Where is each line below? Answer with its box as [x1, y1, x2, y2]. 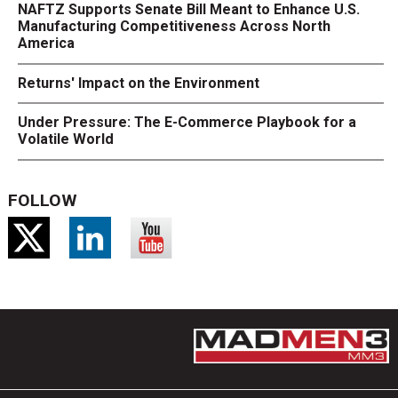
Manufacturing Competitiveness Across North [18, 18, 331, 36]
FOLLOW [7, 190, 77, 211]
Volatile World [18, 131, 115, 148]
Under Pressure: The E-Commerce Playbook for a [18, 114, 357, 131]
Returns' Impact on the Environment [18, 74, 260, 92]
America [18, 35, 76, 52]
